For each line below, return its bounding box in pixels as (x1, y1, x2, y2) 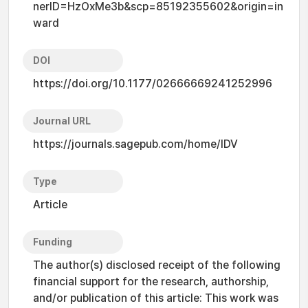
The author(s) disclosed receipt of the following (33, 258, 280, 272)
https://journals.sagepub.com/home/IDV (33, 137, 238, 151)
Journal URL (33, 115, 91, 126)
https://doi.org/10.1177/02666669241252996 (33, 77, 272, 90)
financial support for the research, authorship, (33, 275, 269, 288)
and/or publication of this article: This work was (33, 291, 278, 305)
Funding (33, 236, 72, 247)
